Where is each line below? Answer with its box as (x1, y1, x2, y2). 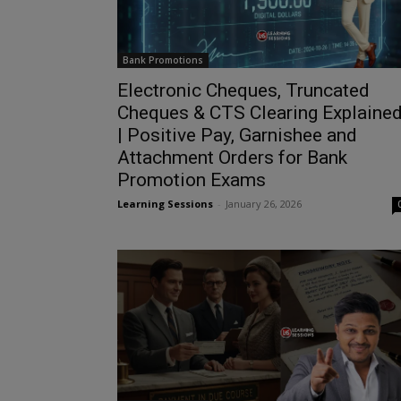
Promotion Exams (116, 169, 266, 192)
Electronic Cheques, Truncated (116, 80, 370, 102)
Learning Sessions (116, 197, 213, 211)
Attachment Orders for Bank (116, 147, 347, 169)
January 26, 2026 (225, 197, 302, 211)
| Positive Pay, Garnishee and (116, 124, 357, 147)
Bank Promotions (122, 54, 203, 67)
